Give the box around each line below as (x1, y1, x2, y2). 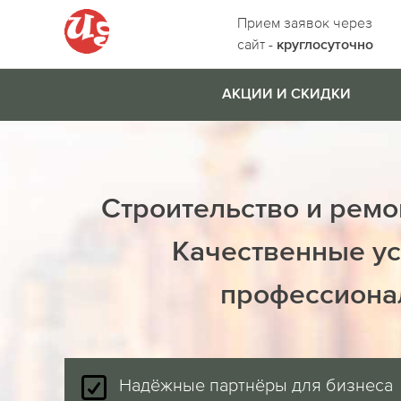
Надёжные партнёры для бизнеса (119, 374, 393, 395)
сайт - (236, 36, 277, 52)
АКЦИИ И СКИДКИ (221, 88, 351, 102)
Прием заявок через (236, 14, 372, 30)
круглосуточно (276, 38, 373, 53)
